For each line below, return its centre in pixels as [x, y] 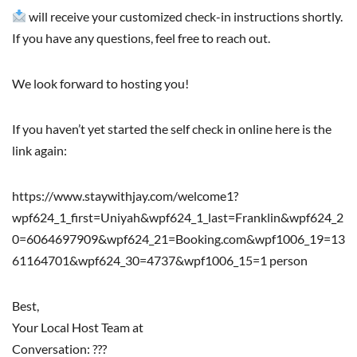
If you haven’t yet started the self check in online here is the [172, 128]
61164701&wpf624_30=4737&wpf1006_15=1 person [160, 260]
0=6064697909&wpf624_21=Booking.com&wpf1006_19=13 [178, 238]
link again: [39, 150]
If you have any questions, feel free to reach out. [141, 37]
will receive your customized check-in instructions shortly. [185, 16]
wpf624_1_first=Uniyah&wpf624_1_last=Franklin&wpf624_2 [178, 217]
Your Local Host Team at [78, 327]
